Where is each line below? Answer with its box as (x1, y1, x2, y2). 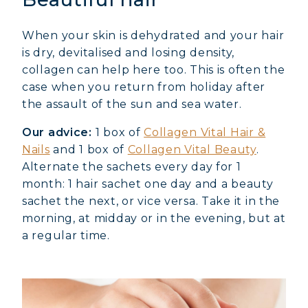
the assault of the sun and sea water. (22, 98, 242, 111)
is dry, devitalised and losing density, (22, 46, 235, 59)
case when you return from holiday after (22, 80, 266, 93)
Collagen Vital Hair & (144, 126, 266, 139)
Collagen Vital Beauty (127, 143, 256, 156)
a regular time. (22, 229, 110, 242)
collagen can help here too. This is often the (22, 63, 285, 76)
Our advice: (22, 126, 92, 139)
